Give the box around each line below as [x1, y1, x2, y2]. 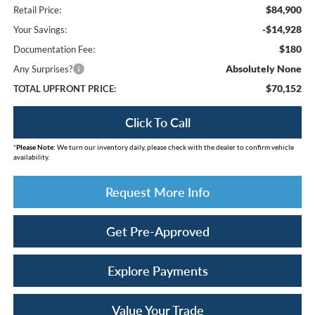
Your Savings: [13, 23, 67, 35]
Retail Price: [13, 4, 61, 15]
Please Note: [15, 142, 56, 151]
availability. [13, 152, 49, 161]
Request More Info [105, 184, 210, 200]
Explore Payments [107, 262, 208, 278]
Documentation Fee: [13, 43, 95, 55]
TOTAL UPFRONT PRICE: [13, 82, 116, 94]
